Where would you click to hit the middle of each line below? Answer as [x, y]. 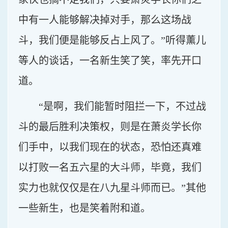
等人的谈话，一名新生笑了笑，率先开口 [110, 61]
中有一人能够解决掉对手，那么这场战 [105, 20]
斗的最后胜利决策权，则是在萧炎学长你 [110, 127]
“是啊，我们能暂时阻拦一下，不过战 [122, 106]
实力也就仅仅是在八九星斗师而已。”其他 [112, 188]
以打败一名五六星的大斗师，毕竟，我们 [110, 167]
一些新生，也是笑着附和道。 [84, 208]
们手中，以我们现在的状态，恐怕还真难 [110, 147]
